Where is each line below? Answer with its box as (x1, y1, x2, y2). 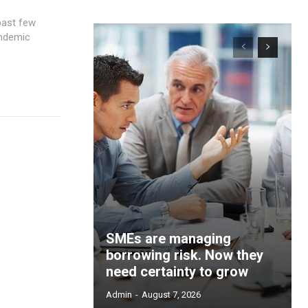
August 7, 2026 (142, 289, 201, 300)
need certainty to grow (106, 263, 248, 280)
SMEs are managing (106, 230, 231, 247)
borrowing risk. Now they (106, 247, 263, 264)
